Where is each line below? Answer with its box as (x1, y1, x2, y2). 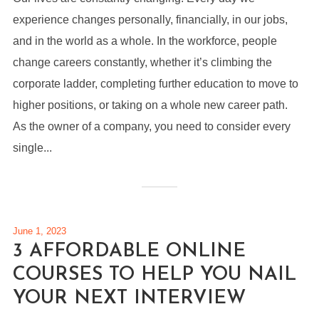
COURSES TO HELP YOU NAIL (12, 266, 296, 285)
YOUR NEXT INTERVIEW (12, 289, 246, 308)
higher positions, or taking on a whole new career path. (12, 99, 296, 111)
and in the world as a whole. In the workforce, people (12, 35, 277, 47)
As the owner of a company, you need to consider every (12, 120, 291, 132)
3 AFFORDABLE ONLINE (12, 242, 246, 261)
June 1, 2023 (12, 226, 66, 236)
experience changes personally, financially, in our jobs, (12, 14, 288, 26)
